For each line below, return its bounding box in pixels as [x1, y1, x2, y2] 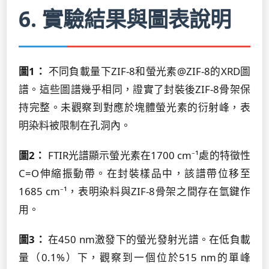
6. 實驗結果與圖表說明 [19, 4, 231, 33]
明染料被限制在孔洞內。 [19, 118, 131, 132]
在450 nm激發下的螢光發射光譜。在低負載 [45, 232, 251, 246]
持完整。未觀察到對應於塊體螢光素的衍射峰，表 [19, 100, 250, 114]
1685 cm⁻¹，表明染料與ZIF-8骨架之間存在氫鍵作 [19, 184, 250, 198]
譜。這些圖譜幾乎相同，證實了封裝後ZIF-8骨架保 [19, 82, 250, 96]
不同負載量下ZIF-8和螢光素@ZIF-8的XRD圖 [46, 64, 251, 78]
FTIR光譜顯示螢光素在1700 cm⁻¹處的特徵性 [45, 148, 251, 162]
